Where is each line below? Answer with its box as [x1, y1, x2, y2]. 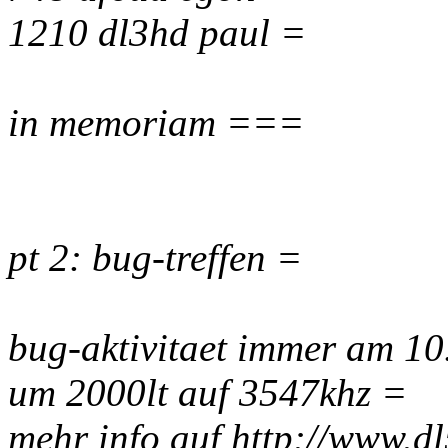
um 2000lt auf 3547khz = [8, 371, 407, 414]
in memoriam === [8, 101, 304, 144]
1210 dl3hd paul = [8, 11, 306, 54]
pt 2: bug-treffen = [8, 236, 302, 279]
